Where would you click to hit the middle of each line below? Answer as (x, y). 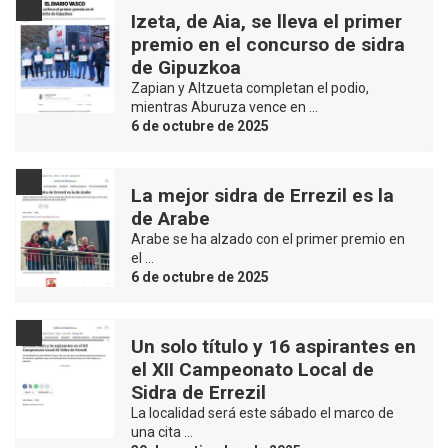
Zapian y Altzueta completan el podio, (250, 87)
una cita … (162, 431)
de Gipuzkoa (186, 67)
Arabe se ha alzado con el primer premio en (268, 238)
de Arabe (170, 218)
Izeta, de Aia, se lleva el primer (266, 21)
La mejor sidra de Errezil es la (262, 195)
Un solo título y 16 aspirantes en (273, 346)
